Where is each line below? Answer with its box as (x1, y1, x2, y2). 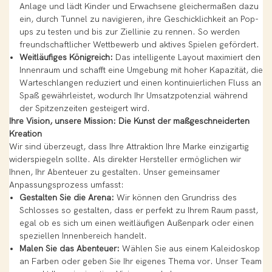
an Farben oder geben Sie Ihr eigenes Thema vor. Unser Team (19, 256, 262, 267)
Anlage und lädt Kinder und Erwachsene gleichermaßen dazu (19, 1, 259, 12)
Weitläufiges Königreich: (19, 52, 113, 63)
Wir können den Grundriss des (114, 192, 237, 203)
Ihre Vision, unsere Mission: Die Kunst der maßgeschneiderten (9, 116, 250, 127)
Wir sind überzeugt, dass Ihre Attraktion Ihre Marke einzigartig (9, 141, 249, 152)
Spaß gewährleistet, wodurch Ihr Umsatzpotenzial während (19, 90, 248, 101)
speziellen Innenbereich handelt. (19, 231, 147, 242)
